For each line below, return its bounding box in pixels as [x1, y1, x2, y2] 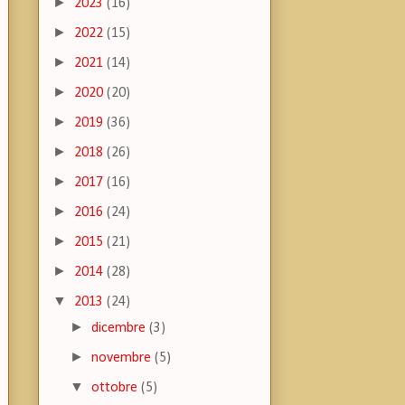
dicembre [91, 321, 150, 336]
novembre [91, 351, 155, 366]
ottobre [91, 381, 142, 396]
